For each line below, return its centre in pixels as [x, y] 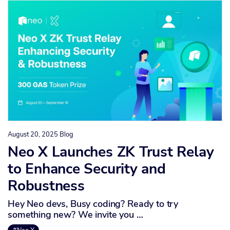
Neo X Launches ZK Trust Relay [111, 152]
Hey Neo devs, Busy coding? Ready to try [93, 204]
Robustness [46, 186]
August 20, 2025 [33, 135]
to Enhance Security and [87, 169]
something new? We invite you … [75, 215]
